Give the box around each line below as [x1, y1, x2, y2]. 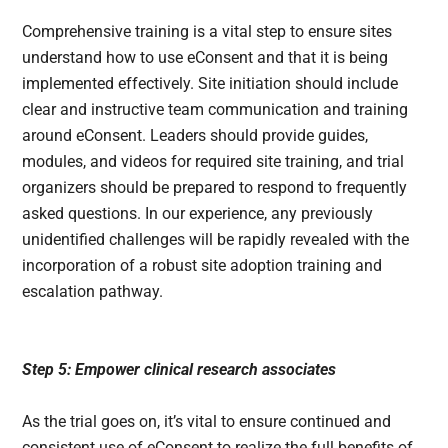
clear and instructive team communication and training [22, 100, 409, 120]
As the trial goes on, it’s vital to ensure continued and [22, 412, 392, 432]
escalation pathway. [22, 282, 168, 302]
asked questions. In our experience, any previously [22, 204, 374, 224]
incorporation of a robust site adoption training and [22, 256, 383, 276]
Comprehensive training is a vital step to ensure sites [22, 22, 393, 42]
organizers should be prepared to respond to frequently [22, 178, 408, 198]
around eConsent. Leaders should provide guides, [22, 126, 369, 146]
